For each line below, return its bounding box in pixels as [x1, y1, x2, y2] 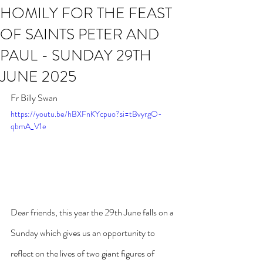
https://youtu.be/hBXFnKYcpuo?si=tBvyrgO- [11, 108, 162, 120]
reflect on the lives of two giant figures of [11, 246, 156, 260]
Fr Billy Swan [11, 91, 58, 104]
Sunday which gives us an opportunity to [11, 225, 157, 240]
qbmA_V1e [11, 120, 46, 132]
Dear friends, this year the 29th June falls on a [11, 205, 176, 219]
